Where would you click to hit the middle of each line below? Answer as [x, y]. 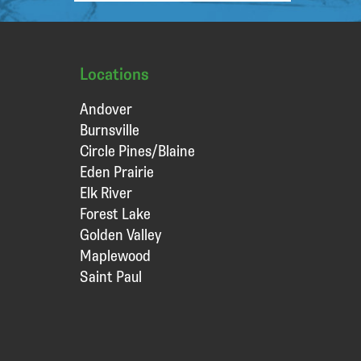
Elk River [106, 193]
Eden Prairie [116, 172]
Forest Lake [115, 214]
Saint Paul [110, 276]
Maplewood [115, 255]
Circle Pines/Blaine [137, 151]
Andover [106, 109]
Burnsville [109, 130]
